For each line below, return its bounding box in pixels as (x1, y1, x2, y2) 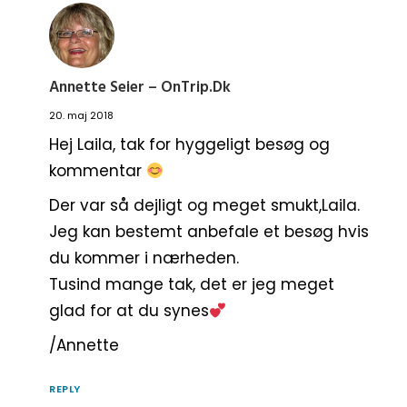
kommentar (49, 160, 146, 183)
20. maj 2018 (49, 108, 114, 124)
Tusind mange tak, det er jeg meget (49, 273, 334, 296)
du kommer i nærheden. (49, 247, 239, 270)
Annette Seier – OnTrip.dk (49, 75, 231, 101)
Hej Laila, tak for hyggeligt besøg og (49, 134, 330, 156)
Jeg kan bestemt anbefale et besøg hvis (49, 221, 369, 243)
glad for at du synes (49, 300, 209, 323)
